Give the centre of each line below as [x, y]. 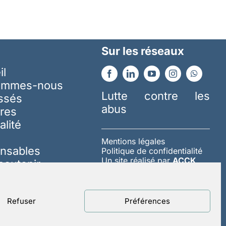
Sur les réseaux [143, 51]
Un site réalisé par [137, 160]
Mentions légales [133, 141]
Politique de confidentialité [152, 151]
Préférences [147, 201]
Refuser [21, 201]
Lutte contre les [156, 96]
